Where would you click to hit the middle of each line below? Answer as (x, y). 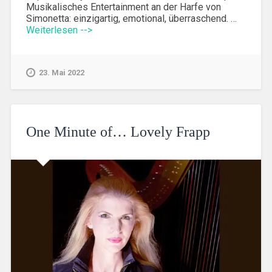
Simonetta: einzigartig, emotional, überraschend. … (131, 18)
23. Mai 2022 (61, 72)
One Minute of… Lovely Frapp (118, 131)
